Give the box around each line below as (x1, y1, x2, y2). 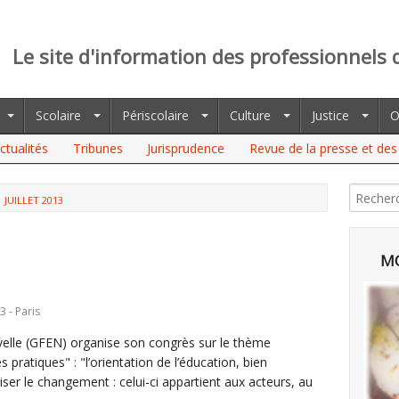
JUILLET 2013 (4, 193, 63, 207)
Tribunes (72, 140, 123, 157)
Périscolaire (122, 107, 189, 124)
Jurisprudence (147, 140, 225, 157)
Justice (312, 107, 349, 124)
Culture (230, 107, 271, 124)
